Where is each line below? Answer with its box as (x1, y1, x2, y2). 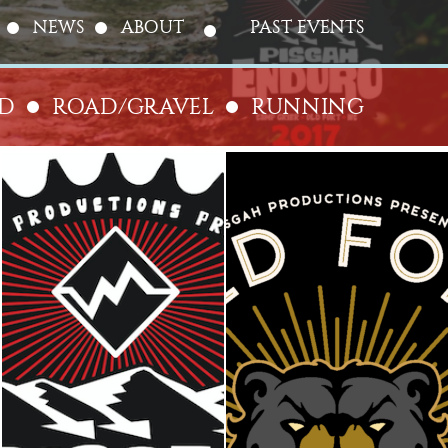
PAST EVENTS (249, 17, 365, 38)
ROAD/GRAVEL (52, 94, 214, 120)
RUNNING (251, 94, 365, 120)
